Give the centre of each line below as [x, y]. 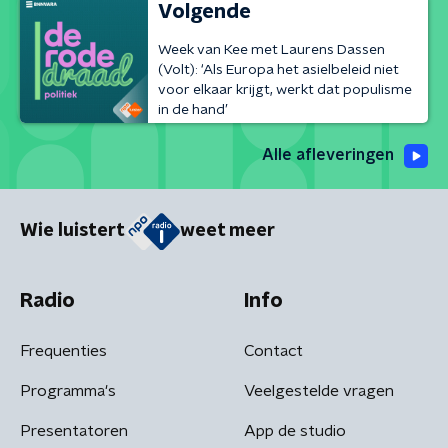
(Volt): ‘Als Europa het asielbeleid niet [278, 69]
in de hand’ [193, 109]
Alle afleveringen [328, 155]
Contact [273, 350]
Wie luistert [72, 231]
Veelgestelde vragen [319, 390]
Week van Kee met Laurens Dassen [271, 49]
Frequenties [63, 350]
